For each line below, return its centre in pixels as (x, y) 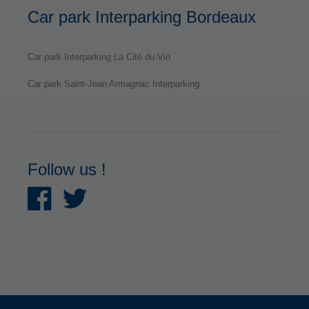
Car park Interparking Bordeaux (142, 17)
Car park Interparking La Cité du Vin (99, 57)
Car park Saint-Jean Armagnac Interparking (113, 83)
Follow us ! (67, 169)
